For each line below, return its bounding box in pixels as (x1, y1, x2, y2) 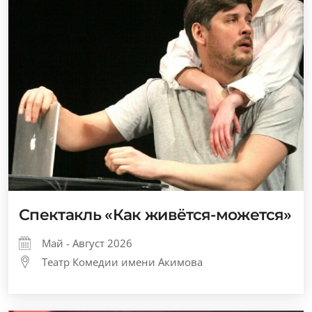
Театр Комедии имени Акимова (42, 255, 203, 269)
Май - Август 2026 (42, 236, 132, 250)
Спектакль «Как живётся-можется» (19, 205, 292, 224)
